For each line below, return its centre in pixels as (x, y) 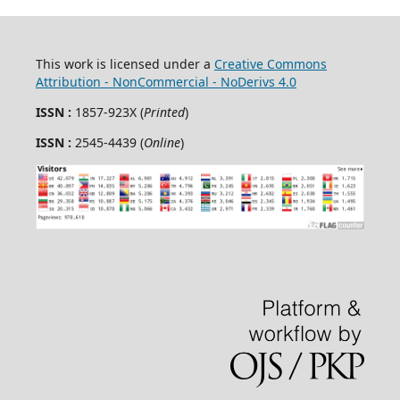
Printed (164, 112)
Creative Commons (270, 63)
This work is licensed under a (125, 63)
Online (162, 142)
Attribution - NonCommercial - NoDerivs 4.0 (166, 81)
